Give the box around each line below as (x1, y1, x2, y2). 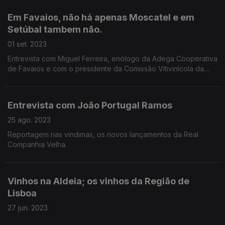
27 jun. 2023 (8, 203, 48, 212)
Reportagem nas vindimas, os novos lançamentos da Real (8, 130, 198, 139)
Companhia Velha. (8, 140, 67, 149)
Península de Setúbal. (8, 74, 79, 83)
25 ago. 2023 (8, 116, 51, 124)
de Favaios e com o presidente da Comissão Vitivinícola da (8, 64, 204, 73)
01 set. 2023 (8, 40, 47, 48)
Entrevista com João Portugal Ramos (8, 100, 172, 110)
